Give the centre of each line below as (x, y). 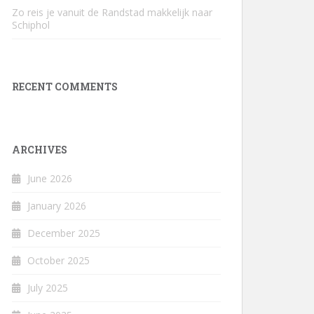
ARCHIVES (40, 150)
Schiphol (31, 25)
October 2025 (59, 260)
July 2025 (48, 288)
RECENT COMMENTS (65, 87)
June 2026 (50, 178)
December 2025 (64, 233)
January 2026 (57, 206)
